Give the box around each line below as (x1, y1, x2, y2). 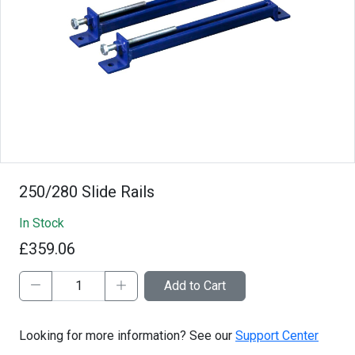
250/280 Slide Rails (19, 181, 155, 201)
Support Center (235, 327, 319, 343)
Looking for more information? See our (19, 327, 235, 343)
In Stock (19, 215, 64, 231)
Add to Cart (164, 277, 226, 293)
